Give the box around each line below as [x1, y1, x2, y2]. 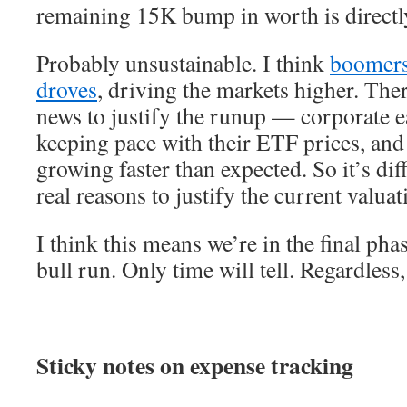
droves [36, 74, 97, 104]
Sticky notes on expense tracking [36, 348, 353, 382]
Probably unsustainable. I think [36, 47, 330, 78]
